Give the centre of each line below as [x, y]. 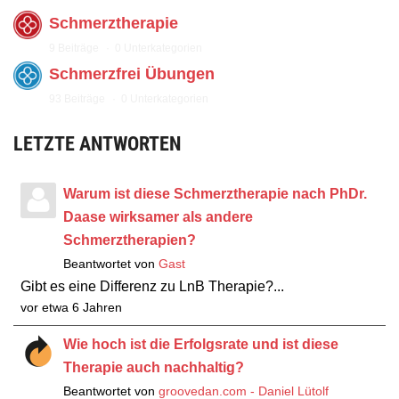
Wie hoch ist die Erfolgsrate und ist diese [201, 344]
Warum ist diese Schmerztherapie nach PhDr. [215, 194]
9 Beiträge [74, 48]
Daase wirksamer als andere [158, 217]
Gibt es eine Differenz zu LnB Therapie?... [152, 286]
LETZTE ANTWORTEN [97, 144]
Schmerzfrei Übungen [132, 74]
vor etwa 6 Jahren [71, 308]
